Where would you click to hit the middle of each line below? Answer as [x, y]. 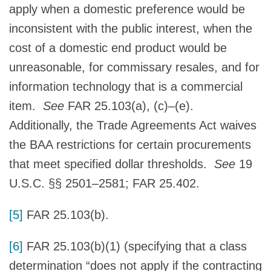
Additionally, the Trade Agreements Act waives [133, 125]
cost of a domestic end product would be [118, 47]
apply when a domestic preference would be [127, 9]
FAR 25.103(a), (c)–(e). [132, 106]
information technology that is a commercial [126, 86]
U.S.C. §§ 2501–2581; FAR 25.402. [104, 183]
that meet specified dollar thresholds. [112, 164]
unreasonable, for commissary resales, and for [134, 67]
